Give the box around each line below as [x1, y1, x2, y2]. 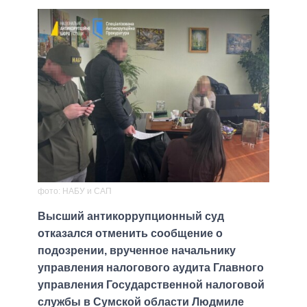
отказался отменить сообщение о [38, 227, 223, 239]
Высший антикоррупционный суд [38, 210, 224, 222]
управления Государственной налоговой [38, 278, 265, 291]
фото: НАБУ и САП [38, 186, 112, 196]
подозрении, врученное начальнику [38, 244, 236, 256]
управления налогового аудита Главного [38, 261, 264, 273]
